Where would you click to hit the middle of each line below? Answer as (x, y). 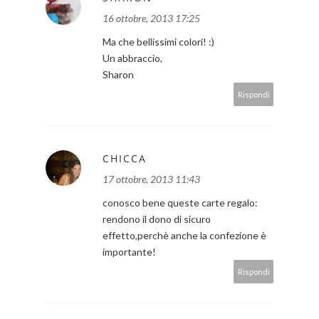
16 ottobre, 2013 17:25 (151, 19)
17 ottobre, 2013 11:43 (151, 179)
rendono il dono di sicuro (157, 219)
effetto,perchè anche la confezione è (184, 236)
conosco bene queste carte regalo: (180, 203)
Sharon (118, 75)
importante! (129, 252)
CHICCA (125, 159)
